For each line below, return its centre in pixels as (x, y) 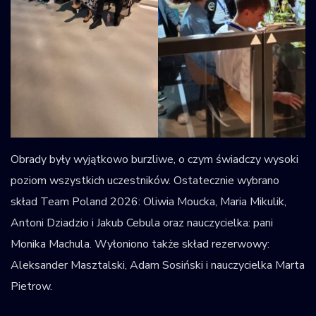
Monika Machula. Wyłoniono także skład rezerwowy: (140, 244)
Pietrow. (31, 287)
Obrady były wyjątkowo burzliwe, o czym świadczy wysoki (154, 160)
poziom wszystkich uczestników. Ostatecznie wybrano (145, 181)
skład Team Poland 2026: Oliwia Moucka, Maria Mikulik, (148, 202)
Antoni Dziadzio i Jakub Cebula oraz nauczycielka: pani (142, 223)
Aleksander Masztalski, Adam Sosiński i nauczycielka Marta (158, 266)
